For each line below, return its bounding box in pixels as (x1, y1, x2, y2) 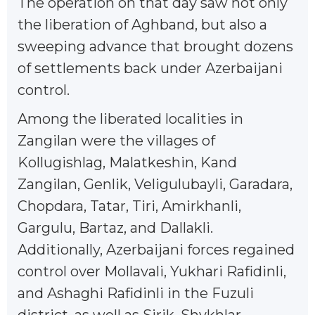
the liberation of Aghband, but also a (18, 15, 267, 33)
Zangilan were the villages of (18, 131, 215, 149)
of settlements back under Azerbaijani (18, 59, 283, 77)
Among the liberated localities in (18, 110, 243, 127)
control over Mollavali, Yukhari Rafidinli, (18, 262, 286, 280)
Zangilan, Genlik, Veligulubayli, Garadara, (18, 175, 292, 193)
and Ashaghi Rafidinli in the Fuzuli (18, 284, 254, 302)
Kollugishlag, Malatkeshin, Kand (18, 153, 237, 171)
